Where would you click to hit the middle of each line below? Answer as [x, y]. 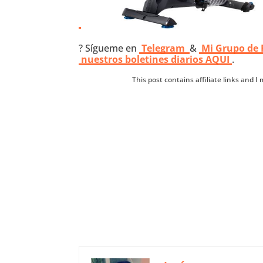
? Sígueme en [109, 48]
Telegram [165, 48]
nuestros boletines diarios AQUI [156, 60]
